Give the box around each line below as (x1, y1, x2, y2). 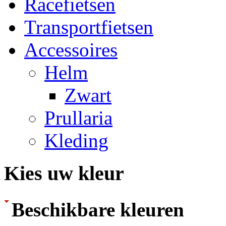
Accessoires (24, 38, 118, 61)
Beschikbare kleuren (12, 198, 184, 220)
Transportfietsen (24, 16, 153, 38)
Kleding (44, 129, 108, 151)
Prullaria (44, 106, 112, 129)
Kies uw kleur (4, 161, 124, 185)
